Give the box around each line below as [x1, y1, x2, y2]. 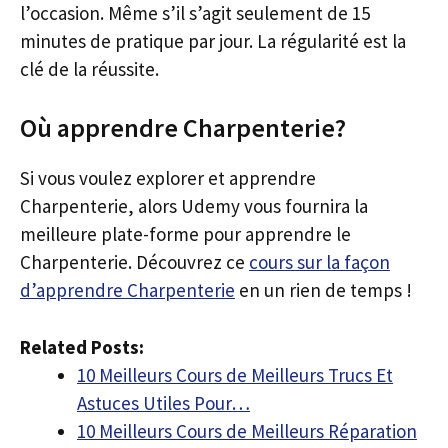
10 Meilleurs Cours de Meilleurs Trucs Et [77, 362, 393, 387]
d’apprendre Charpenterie [20, 278, 235, 302]
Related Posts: [20, 334, 144, 359]
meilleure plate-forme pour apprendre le [20, 222, 351, 246]
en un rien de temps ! [235, 278, 412, 302]
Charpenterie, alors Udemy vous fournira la [20, 194, 368, 218]
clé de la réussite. [20, 56, 159, 81]
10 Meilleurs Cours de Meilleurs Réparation [77, 418, 417, 443]
